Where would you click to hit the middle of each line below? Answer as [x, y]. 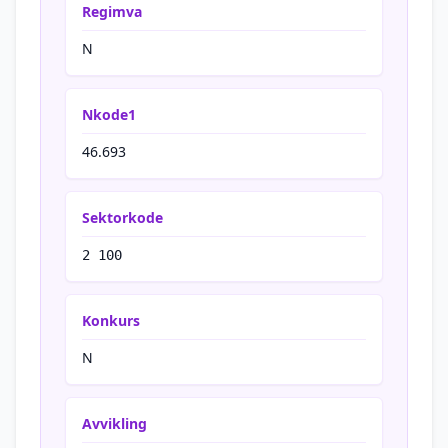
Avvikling [114, 423]
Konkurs [111, 320]
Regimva [112, 11]
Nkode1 [109, 114]
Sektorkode [122, 217]
